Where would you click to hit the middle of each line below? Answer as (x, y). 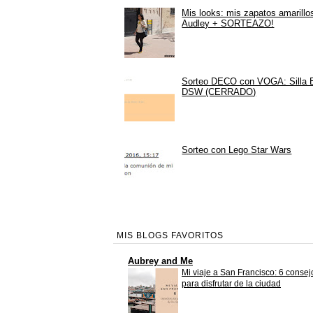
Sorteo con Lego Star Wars (237, 150)
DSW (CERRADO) (219, 92)
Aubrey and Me (160, 261)
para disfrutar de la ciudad (231, 284)
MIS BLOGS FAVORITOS (170, 236)
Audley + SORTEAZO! (228, 23)
